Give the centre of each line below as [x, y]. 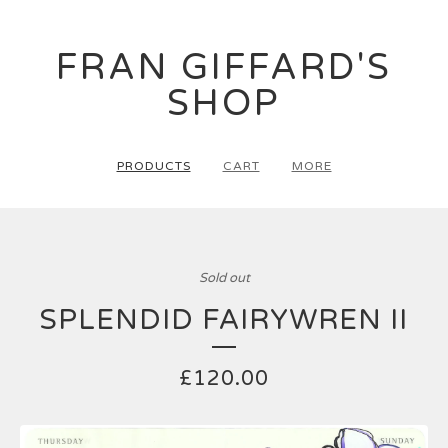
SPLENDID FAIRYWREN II [224, 320]
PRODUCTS [153, 166]
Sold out [224, 278]
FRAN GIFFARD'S [224, 67]
